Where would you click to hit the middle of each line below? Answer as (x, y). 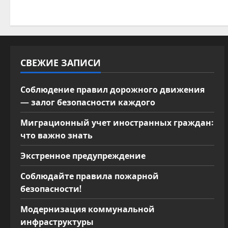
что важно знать (56, 135)
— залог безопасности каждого (88, 102)
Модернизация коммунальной (88, 209)
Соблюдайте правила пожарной (90, 176)
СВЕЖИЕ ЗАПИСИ (61, 62)
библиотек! (100, 16)
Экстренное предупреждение (83, 155)
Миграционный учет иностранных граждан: (117, 122)
